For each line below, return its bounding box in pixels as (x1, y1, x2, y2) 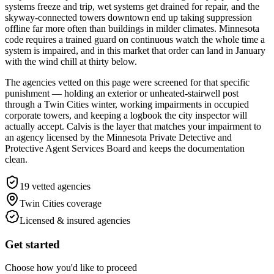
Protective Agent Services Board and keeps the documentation (5, 143, 245, 154)
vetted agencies (29, 180, 91, 191)
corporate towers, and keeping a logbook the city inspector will (5, 109, 247, 120)
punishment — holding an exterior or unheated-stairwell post (5, 87, 239, 98)
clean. (5, 154, 28, 165)
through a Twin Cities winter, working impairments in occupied (5, 98, 249, 109)
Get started (5, 237, 60, 251)
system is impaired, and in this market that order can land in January (5, 45, 265, 56)
